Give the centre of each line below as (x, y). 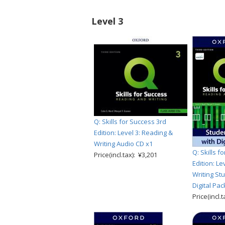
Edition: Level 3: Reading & (133, 132)
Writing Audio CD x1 (123, 143)
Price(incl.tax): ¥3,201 (126, 154)
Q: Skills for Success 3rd (130, 121)
